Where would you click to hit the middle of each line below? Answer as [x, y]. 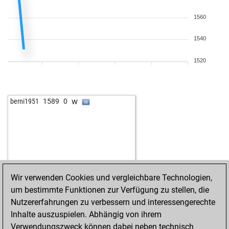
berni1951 [25, 101]
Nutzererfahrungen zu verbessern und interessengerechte [113, 202]
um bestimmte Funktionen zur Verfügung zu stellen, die [110, 190]
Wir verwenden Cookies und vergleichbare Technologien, [111, 178]
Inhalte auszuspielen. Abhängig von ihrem [86, 214]
